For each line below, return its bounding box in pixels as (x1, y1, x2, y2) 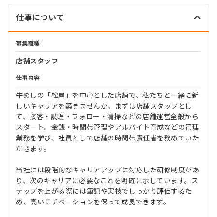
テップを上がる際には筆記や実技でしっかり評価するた (16, 187, 192, 195)
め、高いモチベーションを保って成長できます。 (16, 198, 170, 206)
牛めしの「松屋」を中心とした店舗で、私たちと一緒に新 (16, 92, 199, 99)
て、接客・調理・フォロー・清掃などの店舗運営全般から (16, 113, 199, 121)
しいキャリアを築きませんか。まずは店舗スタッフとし (16, 102, 192, 110)
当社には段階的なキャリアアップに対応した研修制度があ (16, 166, 200, 174)
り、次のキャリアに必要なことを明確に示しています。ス (16, 177, 199, 185)
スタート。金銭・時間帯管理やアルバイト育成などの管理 (16, 124, 200, 131)
